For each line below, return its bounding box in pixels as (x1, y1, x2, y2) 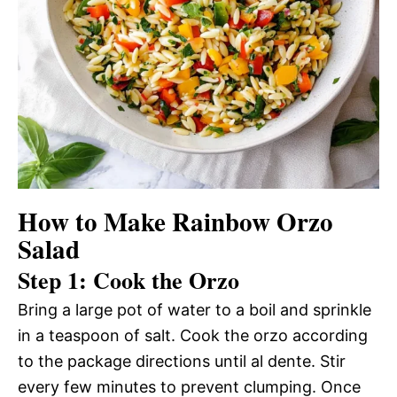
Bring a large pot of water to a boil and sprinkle (18, 300, 371, 319)
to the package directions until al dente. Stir (18, 351, 346, 370)
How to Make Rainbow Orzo (18, 202, 333, 240)
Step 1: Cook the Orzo (18, 262, 239, 297)
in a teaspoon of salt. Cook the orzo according (18, 325, 368, 345)
